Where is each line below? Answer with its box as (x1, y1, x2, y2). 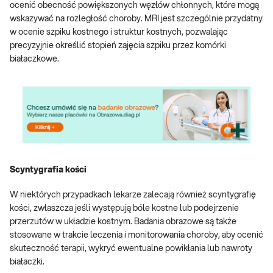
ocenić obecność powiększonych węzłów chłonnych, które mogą (10, 1, 259, 10)
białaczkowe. (10, 55, 59, 64)
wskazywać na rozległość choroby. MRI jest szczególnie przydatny (10, 15, 263, 24)
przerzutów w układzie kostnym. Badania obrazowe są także (10, 218, 236, 227)
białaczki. (10, 258, 44, 267)
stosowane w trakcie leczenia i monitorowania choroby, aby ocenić (10, 231, 263, 240)
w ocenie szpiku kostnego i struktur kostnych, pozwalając (10, 28, 228, 37)
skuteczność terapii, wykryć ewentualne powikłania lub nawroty (10, 244, 252, 253)
